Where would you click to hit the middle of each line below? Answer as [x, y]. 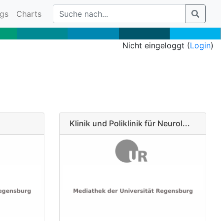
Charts [29, 14]
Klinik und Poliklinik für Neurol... [129, 123]
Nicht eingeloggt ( [156, 45]
